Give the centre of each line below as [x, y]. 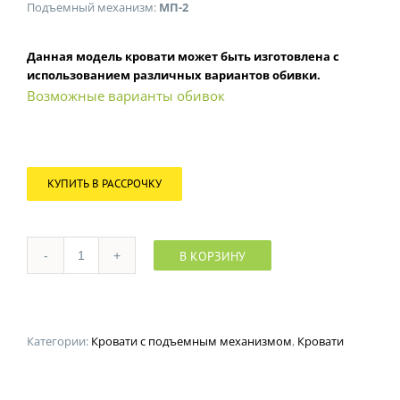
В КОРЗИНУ [212, 256]
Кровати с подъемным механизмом [192, 341]
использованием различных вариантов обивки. [174, 75]
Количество [112, 263]
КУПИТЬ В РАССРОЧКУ [104, 183]
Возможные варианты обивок [126, 96]
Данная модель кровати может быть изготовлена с [183, 56]
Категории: [59, 341]
